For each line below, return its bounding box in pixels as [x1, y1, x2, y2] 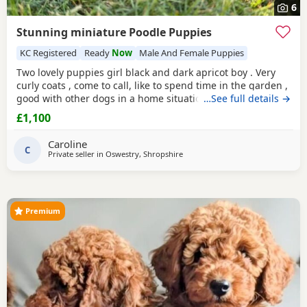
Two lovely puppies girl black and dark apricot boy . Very [16, 65, 275, 79]
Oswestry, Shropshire [106, 149, 183, 160]
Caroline [48, 136, 87, 151]
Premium [25, 206, 60, 217]
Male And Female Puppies [138, 47, 244, 60]
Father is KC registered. [16, 117, 125, 131]
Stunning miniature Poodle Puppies [16, 25, 212, 40]
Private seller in [48, 149, 106, 160]
